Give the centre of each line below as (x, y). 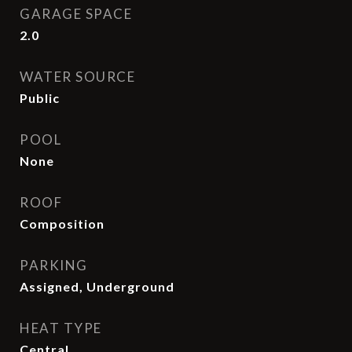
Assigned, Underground (97, 286)
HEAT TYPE (61, 328)
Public (40, 98)
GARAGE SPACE (76, 14)
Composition (62, 224)
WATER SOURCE (77, 77)
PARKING (54, 265)
